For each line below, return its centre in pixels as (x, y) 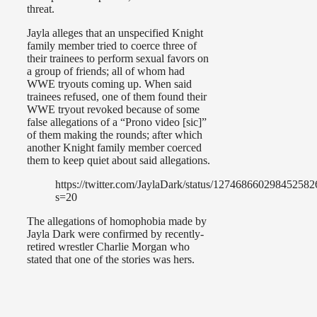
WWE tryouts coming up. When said (109, 84)
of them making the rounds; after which (115, 135)
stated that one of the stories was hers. (111, 260)
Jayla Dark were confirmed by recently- (115, 234)
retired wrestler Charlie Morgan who (108, 247)
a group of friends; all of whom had (106, 71)
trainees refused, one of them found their (117, 97)
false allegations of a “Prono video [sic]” (117, 122)
